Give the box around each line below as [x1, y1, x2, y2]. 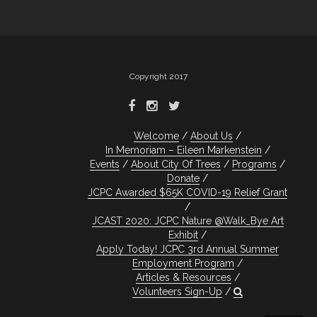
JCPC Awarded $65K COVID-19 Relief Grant [88, 187, 287, 199]
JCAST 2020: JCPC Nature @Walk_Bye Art [91, 215, 284, 227]
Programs [232, 158, 277, 171]
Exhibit [168, 229, 198, 241]
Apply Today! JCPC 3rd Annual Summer [96, 243, 279, 255]
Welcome [134, 130, 179, 142]
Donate [167, 173, 200, 185]
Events [90, 158, 120, 171]
